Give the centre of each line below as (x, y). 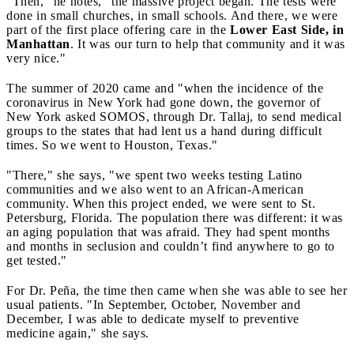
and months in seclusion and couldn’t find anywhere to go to (171, 246)
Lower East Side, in (287, 29)
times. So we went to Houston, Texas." (112, 145)
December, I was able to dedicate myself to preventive (153, 318)
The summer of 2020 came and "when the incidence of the (165, 88)
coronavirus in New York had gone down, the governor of (164, 102)
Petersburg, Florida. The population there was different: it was (175, 217)
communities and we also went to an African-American (155, 189)
